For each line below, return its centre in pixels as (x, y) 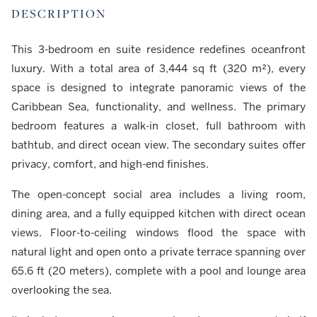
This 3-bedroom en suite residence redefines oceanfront (158, 49)
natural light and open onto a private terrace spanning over (158, 251)
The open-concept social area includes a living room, (158, 194)
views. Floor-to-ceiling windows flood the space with (158, 232)
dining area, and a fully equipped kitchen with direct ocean (158, 213)
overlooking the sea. (62, 289)
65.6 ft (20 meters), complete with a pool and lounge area (158, 270)
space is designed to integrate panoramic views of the (158, 87)
